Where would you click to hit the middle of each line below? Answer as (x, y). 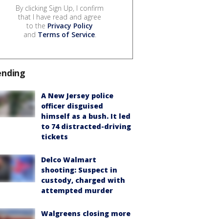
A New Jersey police (77, 96)
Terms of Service (66, 35)
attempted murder (77, 191)
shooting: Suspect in (79, 170)
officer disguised (72, 106)
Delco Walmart (69, 160)
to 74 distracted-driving (86, 127)
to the (37, 26)
